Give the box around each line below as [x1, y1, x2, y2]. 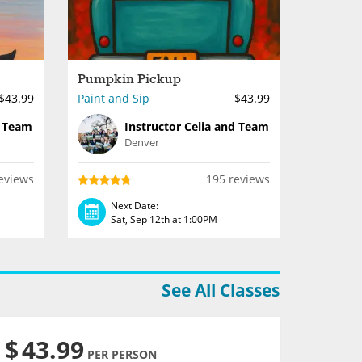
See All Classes [162, 279, 280, 301]
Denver [124, 135, 159, 149]
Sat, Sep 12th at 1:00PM [110, 212, 217, 226]
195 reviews [206, 171, 270, 187]
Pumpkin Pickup [77, 71, 181, 88]
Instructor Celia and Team [124, 119, 269, 134]
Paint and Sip [77, 90, 149, 106]
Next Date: [110, 198, 158, 213]
